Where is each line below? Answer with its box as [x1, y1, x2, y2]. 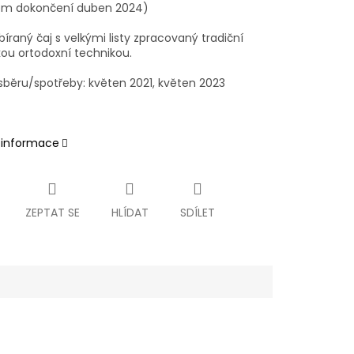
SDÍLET [179, 205, 215, 221]
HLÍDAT [111, 205, 149, 221]
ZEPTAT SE [24, 205, 80, 221]
